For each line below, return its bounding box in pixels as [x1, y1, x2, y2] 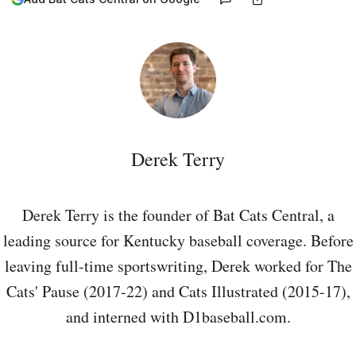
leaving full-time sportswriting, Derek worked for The [4, 254, 352, 277]
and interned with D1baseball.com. [65, 305, 291, 327]
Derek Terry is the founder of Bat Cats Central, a [21, 203, 335, 226]
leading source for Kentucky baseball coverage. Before [2, 229, 354, 251]
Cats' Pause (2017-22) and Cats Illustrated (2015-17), [6, 280, 350, 302]
